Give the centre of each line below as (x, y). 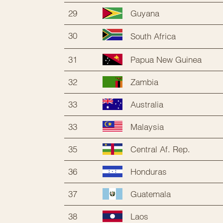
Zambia (144, 82)
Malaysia (147, 126)
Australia (147, 104)
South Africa (153, 36)
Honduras (149, 171)
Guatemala (151, 194)
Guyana (145, 13)
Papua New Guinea (166, 59)
